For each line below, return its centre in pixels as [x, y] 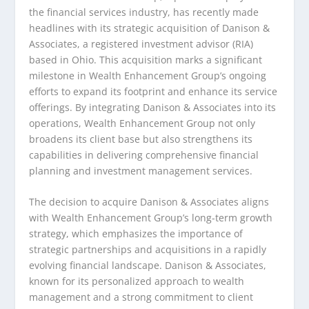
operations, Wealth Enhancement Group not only [142, 123]
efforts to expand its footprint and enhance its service [153, 91]
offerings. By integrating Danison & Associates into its [153, 107]
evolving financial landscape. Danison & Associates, [148, 266]
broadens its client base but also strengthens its [141, 139]
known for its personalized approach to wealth [137, 281]
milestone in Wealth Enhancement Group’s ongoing [148, 75]
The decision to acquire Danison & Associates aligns [149, 202]
